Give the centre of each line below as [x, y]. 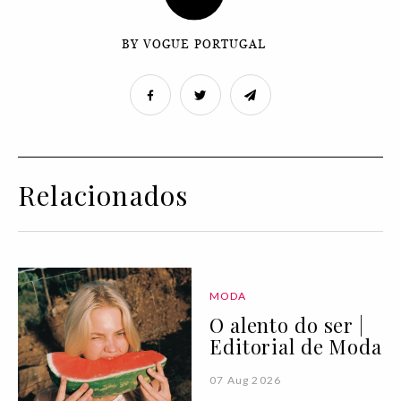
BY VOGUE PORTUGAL [194, 44]
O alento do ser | [287, 324]
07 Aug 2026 [246, 380]
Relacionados [103, 195]
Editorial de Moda [296, 346]
